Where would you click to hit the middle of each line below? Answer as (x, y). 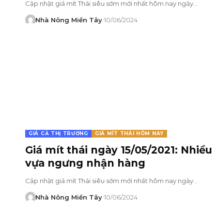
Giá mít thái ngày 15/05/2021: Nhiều (119, 150)
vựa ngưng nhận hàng (85, 163)
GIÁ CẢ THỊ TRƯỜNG (58, 133)
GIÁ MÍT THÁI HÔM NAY (129, 133)
